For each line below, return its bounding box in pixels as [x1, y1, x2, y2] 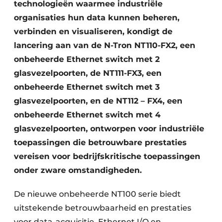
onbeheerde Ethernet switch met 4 [14, 110, 161, 119]
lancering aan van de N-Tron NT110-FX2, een [14, 41, 195, 50]
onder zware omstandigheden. [14, 166, 142, 175]
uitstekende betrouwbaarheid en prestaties [14, 203, 191, 213]
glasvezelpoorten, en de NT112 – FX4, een [14, 96, 182, 106]
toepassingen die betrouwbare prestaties [14, 138, 187, 147]
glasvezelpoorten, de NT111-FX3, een [14, 68, 162, 78]
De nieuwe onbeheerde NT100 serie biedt [14, 189, 181, 199]
